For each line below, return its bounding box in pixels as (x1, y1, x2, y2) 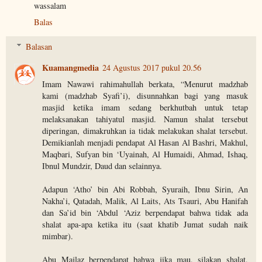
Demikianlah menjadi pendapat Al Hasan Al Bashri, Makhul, (42, 136, 248, 148)
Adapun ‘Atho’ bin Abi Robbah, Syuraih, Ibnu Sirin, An (42, 183, 248, 195)
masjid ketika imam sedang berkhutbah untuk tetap (42, 101, 248, 113)
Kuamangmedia (42, 61, 99, 74)
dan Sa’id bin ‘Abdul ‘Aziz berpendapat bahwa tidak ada (42, 206, 248, 218)
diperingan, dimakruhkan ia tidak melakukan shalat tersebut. (42, 125, 248, 136)
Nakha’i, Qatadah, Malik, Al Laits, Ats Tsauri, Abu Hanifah (42, 195, 248, 206)
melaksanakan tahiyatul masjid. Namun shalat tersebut (42, 113, 248, 125)
